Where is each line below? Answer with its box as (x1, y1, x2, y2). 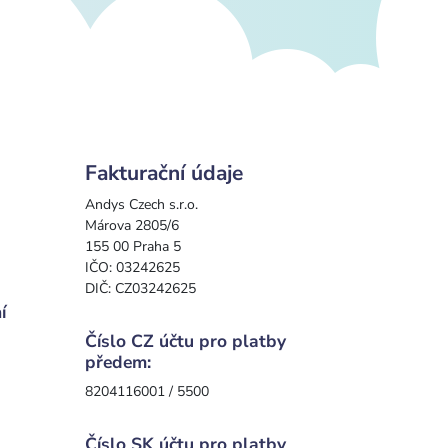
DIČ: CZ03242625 (85, 278, 196, 298)
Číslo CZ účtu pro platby (85, 328, 286, 353)
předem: (85, 349, 151, 374)
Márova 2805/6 (85, 215, 179, 235)
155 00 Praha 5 (85, 236, 181, 256)
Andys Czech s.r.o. (85, 194, 198, 214)
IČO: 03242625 (85, 257, 180, 277)
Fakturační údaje (85, 158, 243, 187)
